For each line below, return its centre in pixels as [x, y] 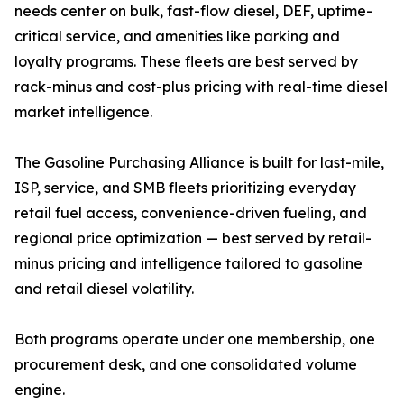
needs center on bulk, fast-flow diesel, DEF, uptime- [193, 11]
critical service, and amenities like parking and [177, 37]
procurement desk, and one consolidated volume [186, 365]
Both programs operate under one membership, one [195, 340]
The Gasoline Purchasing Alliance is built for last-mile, [199, 163]
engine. [40, 390]
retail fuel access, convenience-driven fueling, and [191, 213]
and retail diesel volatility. [104, 289]
